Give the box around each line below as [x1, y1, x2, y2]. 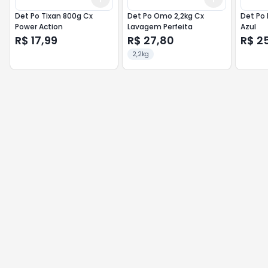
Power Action [15, 22, 63, 32]
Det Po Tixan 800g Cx [15, 11, 93, 21]
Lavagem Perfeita [127, 22, 193, 32]
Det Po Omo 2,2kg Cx [127, 11, 205, 21]
